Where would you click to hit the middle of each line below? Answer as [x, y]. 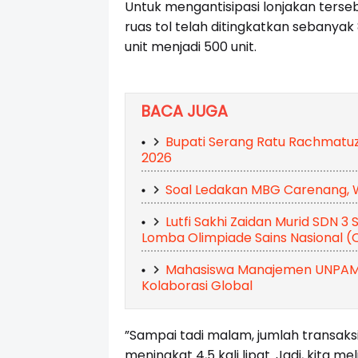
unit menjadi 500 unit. [190, 47]
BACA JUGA [184, 112]
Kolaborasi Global [197, 286]
